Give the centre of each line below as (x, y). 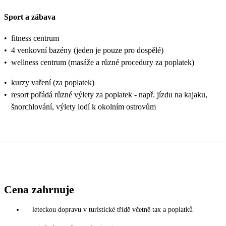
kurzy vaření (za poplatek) (53, 82)
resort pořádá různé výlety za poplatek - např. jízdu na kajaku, (109, 94)
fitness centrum (35, 38)
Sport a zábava (30, 17)
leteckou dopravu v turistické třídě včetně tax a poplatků (112, 209)
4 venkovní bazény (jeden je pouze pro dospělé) (87, 50)
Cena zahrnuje (39, 189)
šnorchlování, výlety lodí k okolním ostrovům (83, 106)
